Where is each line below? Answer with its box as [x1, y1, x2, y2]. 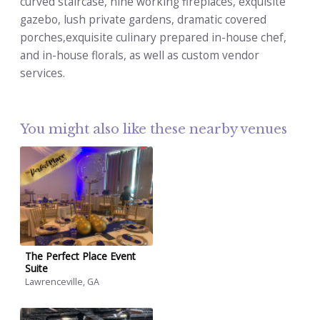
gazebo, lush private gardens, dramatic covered [20, 12, 266, 28]
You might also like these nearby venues [20, 121, 287, 138]
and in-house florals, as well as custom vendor [20, 48, 259, 64]
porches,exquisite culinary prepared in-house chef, [20, 30, 286, 46]
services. [20, 66, 65, 81]
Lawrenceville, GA [25, 276, 99, 289]
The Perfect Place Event [25, 249, 136, 264]
